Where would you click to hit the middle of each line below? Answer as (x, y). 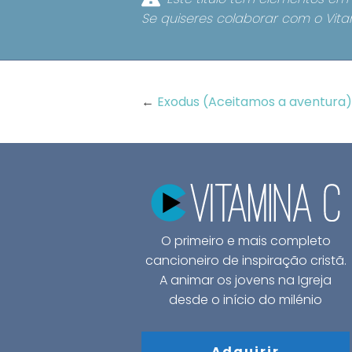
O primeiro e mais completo (246, 240)
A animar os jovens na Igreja (246, 280)
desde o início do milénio (246, 299)
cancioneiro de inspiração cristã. (246, 260)
